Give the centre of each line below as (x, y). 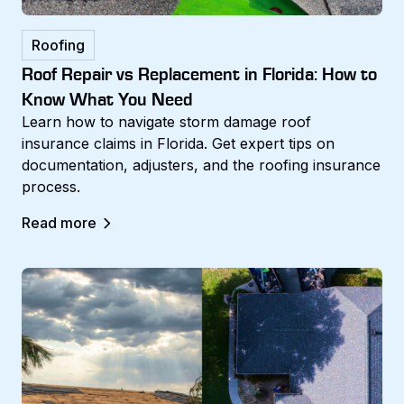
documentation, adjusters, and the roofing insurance (201, 165)
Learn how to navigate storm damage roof (166, 121)
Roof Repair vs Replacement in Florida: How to (199, 73)
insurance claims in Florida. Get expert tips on (178, 143)
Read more (59, 222)
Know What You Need (107, 98)
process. (51, 186)
